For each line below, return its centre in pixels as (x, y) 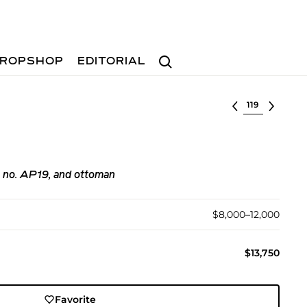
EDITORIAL (112, 62)
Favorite (76, 299)
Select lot (266, 103)
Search (171, 55)
